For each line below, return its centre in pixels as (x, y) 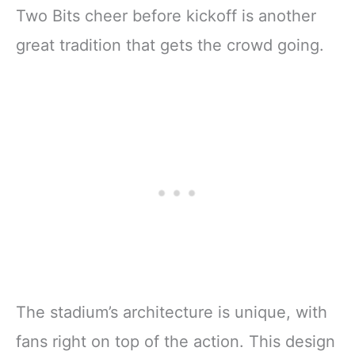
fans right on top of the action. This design (176, 342)
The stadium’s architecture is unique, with (172, 313)
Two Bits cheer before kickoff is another (166, 16)
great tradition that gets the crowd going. (170, 46)
